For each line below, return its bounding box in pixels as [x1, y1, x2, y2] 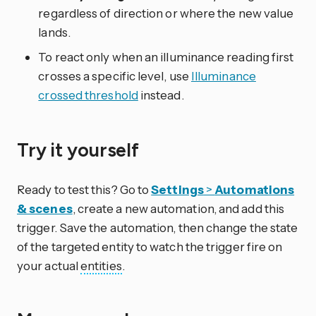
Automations [214, 181, 295, 197]
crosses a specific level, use [38, 68, 191, 84]
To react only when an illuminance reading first [38, 49, 294, 65]
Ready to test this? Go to [17, 181, 152, 197]
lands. [38, 25, 71, 40]
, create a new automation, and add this [72, 200, 285, 216]
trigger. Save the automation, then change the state [17, 219, 298, 235]
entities [80, 257, 122, 273]
